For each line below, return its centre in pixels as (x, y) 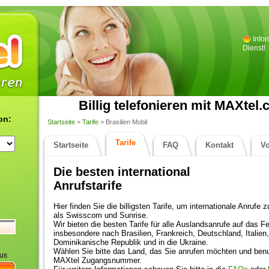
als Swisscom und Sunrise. (101, 215)
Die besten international (122, 172)
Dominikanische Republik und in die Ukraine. (131, 242)
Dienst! (254, 48)
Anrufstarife (88, 186)
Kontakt (219, 145)
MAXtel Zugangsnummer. (98, 260)
